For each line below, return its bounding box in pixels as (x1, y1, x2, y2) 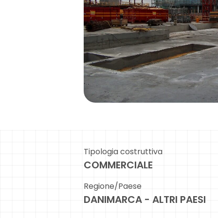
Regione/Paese (84, 181, 142, 192)
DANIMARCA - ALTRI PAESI (84, 193, 206, 207)
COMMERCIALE (84, 158, 153, 172)
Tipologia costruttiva (84, 146, 163, 158)
